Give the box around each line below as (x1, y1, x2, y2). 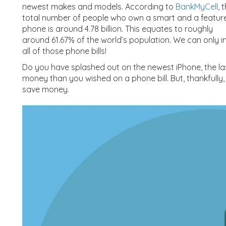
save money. (22, 84, 69, 94)
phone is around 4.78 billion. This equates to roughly (22, 23, 213, 34)
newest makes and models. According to (22, 1, 176, 12)
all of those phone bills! (22, 45, 106, 56)
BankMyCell (176, 1, 218, 12)
